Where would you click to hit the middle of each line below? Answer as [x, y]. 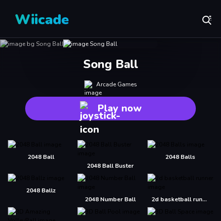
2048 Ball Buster [110, 166]
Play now [119, 108]
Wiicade [42, 20]
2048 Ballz [41, 190]
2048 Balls [180, 157]
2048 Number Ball [110, 199]
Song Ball [110, 64]
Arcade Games [116, 84]
